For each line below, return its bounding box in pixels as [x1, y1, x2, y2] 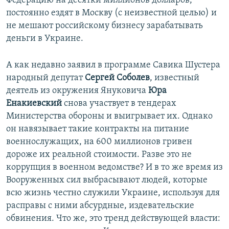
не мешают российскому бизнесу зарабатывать [6, 21, 203, 31]
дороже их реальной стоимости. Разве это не [6, 150, 192, 160]
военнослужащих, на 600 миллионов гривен [6, 137, 192, 147]
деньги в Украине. [6, 34, 83, 44]
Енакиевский [6, 99, 62, 109]
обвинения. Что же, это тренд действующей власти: [6, 214, 220, 224]
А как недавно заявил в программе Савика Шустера [6, 60, 220, 71]
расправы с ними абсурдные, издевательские [6, 201, 194, 211]
